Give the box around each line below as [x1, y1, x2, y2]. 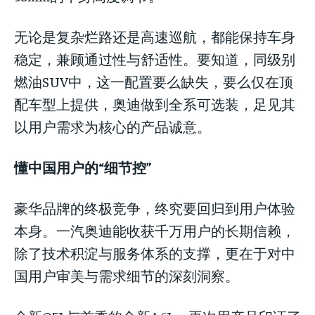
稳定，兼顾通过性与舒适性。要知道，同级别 [14, 50, 295, 68]
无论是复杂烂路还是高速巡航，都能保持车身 [14, 27, 295, 46]
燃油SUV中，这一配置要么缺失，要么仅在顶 [14, 72, 293, 91]
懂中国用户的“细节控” [14, 158, 151, 176]
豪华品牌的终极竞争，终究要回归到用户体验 [14, 199, 295, 217]
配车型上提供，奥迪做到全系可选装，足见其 [14, 95, 295, 113]
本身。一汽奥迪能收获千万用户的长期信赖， [14, 221, 295, 240]
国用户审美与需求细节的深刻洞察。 [14, 266, 239, 285]
